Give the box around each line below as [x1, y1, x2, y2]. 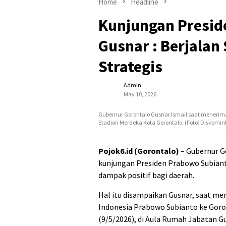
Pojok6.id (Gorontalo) [98, 146, 179, 156]
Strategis [98, 56, 162, 77]
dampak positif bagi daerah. [98, 170, 194, 181]
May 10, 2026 [124, 90, 156, 98]
